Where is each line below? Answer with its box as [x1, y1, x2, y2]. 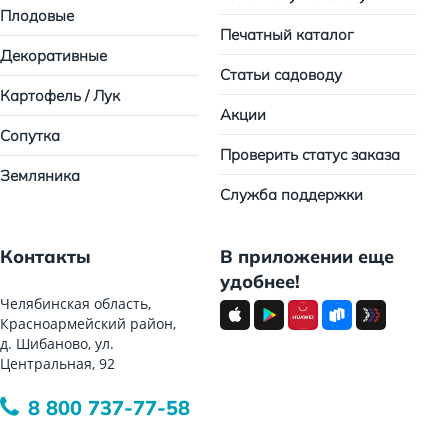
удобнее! [219, 270, 300, 293]
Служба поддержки [219, 185, 363, 204]
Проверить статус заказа [219, 145, 400, 164]
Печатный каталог [219, 25, 354, 44]
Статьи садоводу [219, 65, 342, 84]
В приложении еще [219, 245, 394, 268]
